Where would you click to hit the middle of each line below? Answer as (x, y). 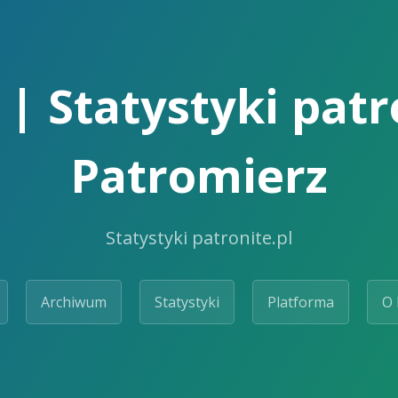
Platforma (301, 302)
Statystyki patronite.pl (199, 237)
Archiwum (74, 302)
